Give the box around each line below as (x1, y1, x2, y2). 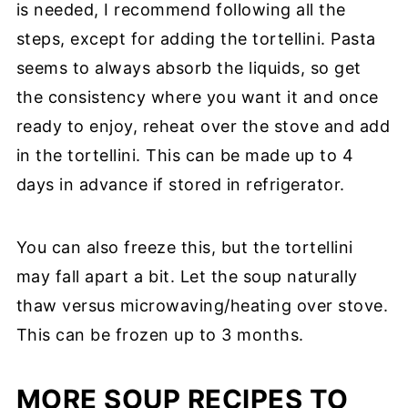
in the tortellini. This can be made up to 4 (15, 146, 354, 165)
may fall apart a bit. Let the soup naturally (15, 267, 358, 286)
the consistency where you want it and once (15, 87, 379, 107)
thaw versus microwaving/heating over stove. (15, 296, 389, 315)
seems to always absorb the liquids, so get (15, 58, 362, 77)
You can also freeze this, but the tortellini (15, 238, 353, 257)
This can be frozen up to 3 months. (15, 325, 304, 344)
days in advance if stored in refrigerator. (15, 175, 345, 194)
